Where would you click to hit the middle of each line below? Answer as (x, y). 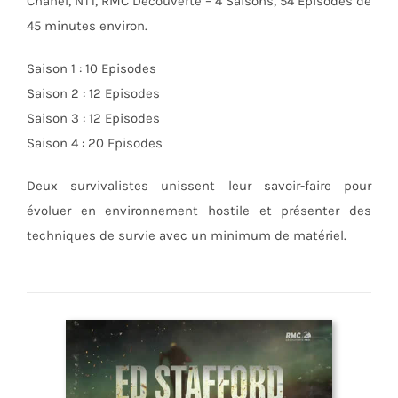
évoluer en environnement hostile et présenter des (199, 210)
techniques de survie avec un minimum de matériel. (186, 235)
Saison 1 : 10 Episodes (91, 68)
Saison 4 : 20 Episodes (94, 143)
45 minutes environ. (87, 25)
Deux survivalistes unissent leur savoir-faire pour (199, 185)
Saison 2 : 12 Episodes (93, 93)
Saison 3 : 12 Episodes (93, 118)
